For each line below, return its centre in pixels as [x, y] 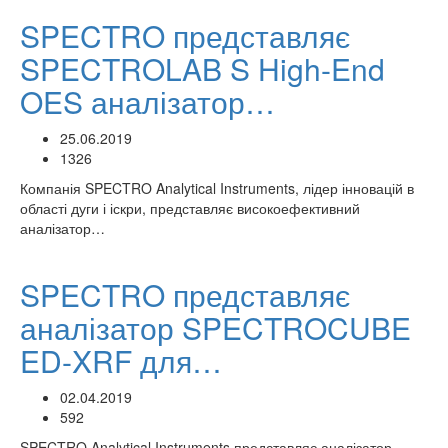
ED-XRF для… [121, 360]
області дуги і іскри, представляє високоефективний [190, 208]
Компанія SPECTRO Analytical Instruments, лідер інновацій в [217, 188]
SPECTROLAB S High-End [202, 68]
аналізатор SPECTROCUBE [215, 327]
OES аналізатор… [147, 101]
